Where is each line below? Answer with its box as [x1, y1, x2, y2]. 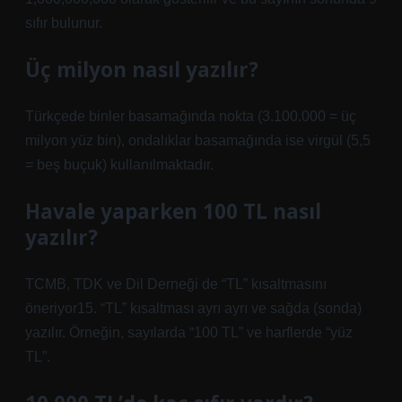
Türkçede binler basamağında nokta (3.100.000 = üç [25, 109, 356, 124]
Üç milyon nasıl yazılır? [25, 56, 258, 83]
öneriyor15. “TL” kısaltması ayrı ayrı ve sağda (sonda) [25, 301, 362, 316]
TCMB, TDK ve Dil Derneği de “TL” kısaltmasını [25, 276, 327, 292]
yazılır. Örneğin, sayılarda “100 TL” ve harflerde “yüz [25, 325, 353, 340]
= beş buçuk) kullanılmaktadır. [25, 157, 214, 172]
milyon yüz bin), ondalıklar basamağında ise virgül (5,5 [25, 133, 371, 148]
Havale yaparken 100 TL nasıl [25, 197, 321, 225]
